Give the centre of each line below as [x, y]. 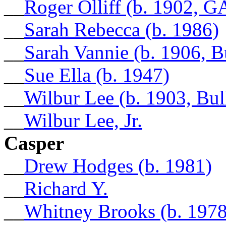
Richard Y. [66, 188]
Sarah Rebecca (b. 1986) [122, 29]
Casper [34, 143]
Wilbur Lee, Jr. [83, 120]
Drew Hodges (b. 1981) [118, 165]
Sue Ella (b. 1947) [97, 75]
